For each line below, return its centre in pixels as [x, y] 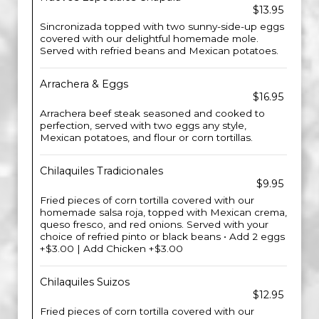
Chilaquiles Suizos [85, 282]
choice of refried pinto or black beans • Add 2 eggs [162, 236]
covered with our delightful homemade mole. [149, 38]
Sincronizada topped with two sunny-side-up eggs [162, 26]
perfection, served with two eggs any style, [143, 125]
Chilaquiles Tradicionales [101, 171]
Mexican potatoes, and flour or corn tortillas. [146, 137]
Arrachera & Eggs [84, 84]
